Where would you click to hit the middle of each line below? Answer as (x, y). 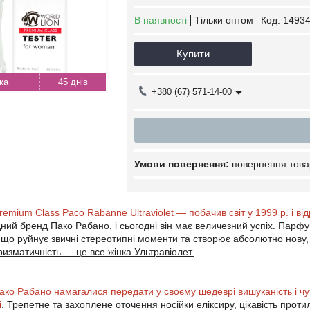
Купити (193, 54)
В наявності (161, 20)
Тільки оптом (224, 20)
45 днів (73, 82)
